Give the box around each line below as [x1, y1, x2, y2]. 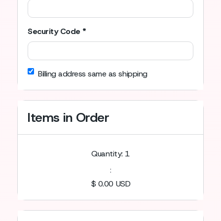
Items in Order [28, 109, 110, 126]
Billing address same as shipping [38, 69, 147, 79]
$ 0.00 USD [90, 179, 131, 189]
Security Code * [28, 26, 86, 37]
